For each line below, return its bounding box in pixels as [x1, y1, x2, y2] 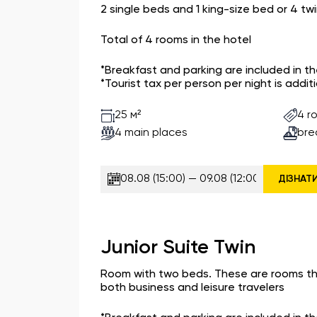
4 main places [115, 127, 188, 139]
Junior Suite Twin [100, 238, 255, 258]
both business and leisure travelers [100, 282, 284, 294]
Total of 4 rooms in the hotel [100, 35, 251, 46]
